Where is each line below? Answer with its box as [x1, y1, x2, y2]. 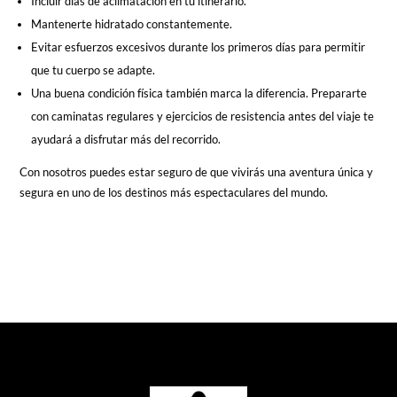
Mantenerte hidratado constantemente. [31, 16, 233, 31]
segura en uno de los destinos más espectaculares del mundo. [19, 184, 329, 199]
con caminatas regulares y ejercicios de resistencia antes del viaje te [31, 108, 375, 123]
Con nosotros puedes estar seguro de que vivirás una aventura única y [19, 164, 374, 179]
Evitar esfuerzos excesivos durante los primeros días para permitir [31, 39, 366, 54]
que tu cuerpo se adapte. [31, 62, 156, 77]
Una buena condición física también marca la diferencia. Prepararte [31, 85, 368, 100]
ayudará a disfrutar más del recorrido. [31, 131, 222, 146]
